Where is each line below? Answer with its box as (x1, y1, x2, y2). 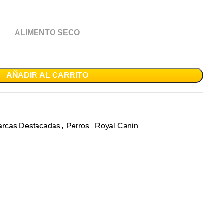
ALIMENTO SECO (15, 28, 80, 36)
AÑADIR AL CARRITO (6, 71, 88, 79)
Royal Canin (95, 122, 138, 130)
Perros (66, 122, 89, 130)
